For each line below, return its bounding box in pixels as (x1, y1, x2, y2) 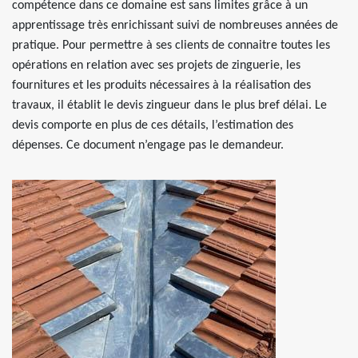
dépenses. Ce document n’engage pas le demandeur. (12, 139, 284, 152)
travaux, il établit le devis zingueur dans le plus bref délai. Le (12, 99, 327, 112)
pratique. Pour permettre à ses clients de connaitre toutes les (12, 39, 330, 52)
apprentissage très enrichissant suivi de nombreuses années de (12, 19, 338, 32)
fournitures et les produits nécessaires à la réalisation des (12, 79, 311, 92)
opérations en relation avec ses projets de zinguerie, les (12, 59, 300, 72)
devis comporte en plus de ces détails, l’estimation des (12, 119, 293, 132)
